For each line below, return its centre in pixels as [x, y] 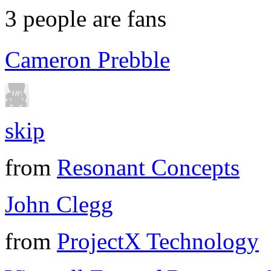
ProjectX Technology [158, 241]
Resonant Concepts [148, 168]
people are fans [92, 19]
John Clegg [59, 204]
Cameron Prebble [87, 60]
